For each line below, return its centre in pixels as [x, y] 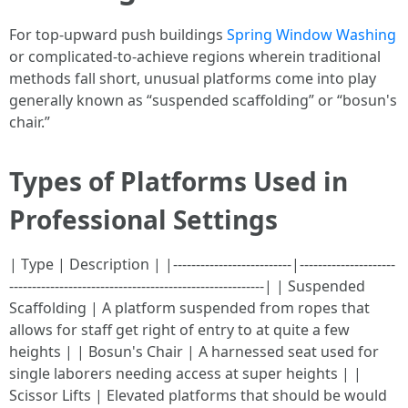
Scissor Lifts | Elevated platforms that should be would [198, 395]
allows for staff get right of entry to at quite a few [179, 330]
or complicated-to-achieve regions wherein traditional [195, 56]
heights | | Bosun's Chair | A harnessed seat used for [194, 352]
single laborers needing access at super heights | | [185, 373]
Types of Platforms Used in [178, 181]
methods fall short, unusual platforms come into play [193, 78]
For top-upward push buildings [118, 35]
